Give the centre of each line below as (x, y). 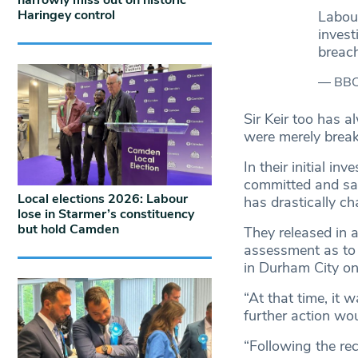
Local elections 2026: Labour (103, 199)
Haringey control (66, 16)
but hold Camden (68, 229)
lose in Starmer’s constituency (106, 214)
